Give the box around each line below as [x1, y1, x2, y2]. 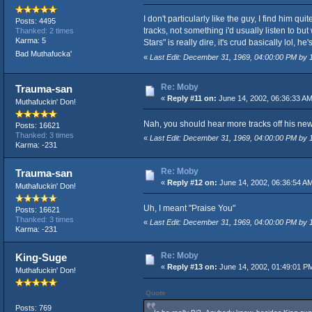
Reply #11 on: [166, 93, 217, 102]
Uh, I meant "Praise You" [143, 203, 235, 213]
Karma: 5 [15, 36, 46, 45]
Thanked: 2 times [15, 26, 74, 35]
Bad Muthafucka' [15, 49, 72, 58]
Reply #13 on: [166, 263, 217, 272]
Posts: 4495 [15, 16, 56, 25]
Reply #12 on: [166, 178, 217, 187]
